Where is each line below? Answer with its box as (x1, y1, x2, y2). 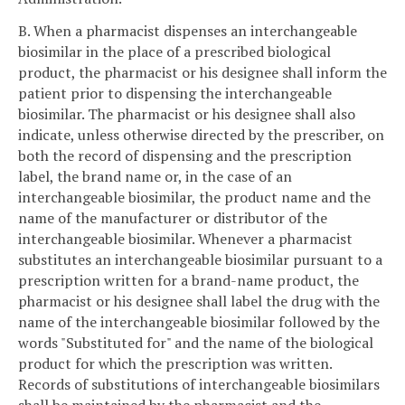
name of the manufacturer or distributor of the (18, 207, 327, 228)
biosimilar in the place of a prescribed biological (18, 41, 331, 61)
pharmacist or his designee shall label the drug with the (18, 290, 380, 311)
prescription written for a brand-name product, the (18, 269, 359, 290)
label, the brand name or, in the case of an (18, 165, 292, 186)
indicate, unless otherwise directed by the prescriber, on (18, 124, 384, 145)
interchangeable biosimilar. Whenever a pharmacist (18, 228, 353, 249)
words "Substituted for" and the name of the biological (18, 332, 373, 353)
